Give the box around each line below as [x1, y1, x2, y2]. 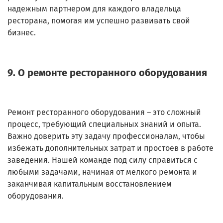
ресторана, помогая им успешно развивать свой [7, 16, 190, 26]
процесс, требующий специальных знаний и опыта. [7, 119, 201, 129]
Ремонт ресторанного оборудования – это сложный [7, 108, 201, 117]
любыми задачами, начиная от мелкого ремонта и [7, 167, 197, 177]
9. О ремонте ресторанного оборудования [7, 67, 207, 79]
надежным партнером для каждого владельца [7, 4, 181, 14]
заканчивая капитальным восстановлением [7, 179, 172, 189]
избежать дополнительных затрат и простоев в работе [7, 143, 214, 153]
